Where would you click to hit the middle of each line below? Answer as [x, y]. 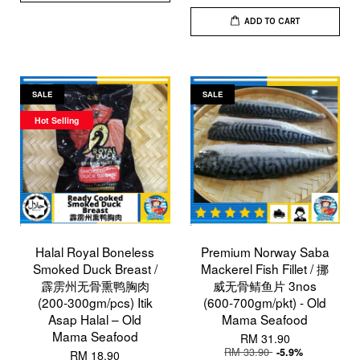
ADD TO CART [272, 22]
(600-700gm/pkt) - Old [265, 302]
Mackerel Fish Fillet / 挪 [265, 268]
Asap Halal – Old [95, 319]
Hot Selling [57, 120]
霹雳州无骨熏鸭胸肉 [95, 285]
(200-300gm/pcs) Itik [95, 302]
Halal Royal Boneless [95, 251]
